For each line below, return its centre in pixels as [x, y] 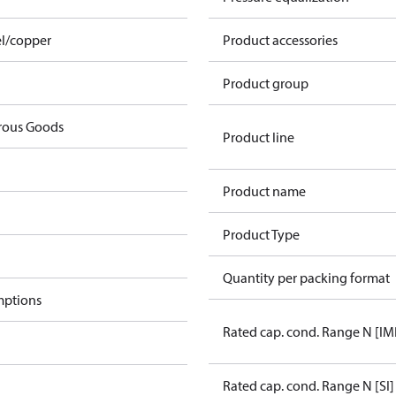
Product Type [261, 234]
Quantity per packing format [306, 278]
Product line [259, 137]
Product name [264, 191]
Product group [266, 83]
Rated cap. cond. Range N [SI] [308, 385]
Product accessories [280, 40]
